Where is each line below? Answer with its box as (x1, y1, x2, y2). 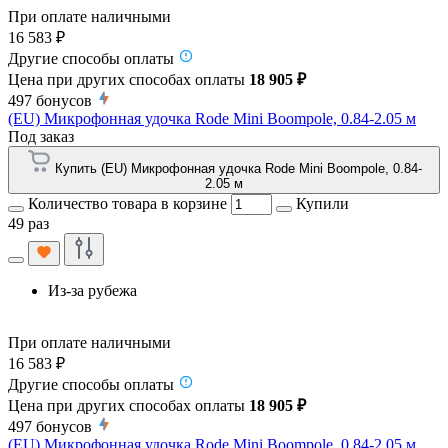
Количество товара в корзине (28, 194, 227, 212)
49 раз (8, 214, 49, 232)
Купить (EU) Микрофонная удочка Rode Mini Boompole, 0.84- (54, 160, 422, 176)
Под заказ (8, 127, 74, 145)
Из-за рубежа (48, 281, 137, 299)
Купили (296, 194, 349, 212)
